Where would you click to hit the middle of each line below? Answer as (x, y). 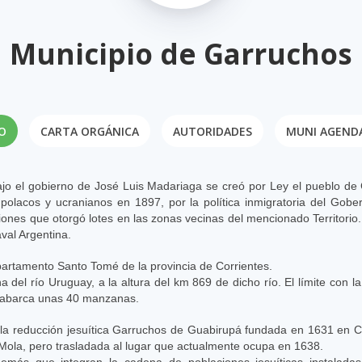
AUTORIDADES (213, 131)
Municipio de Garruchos (181, 54)
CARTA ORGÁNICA (90, 131)
